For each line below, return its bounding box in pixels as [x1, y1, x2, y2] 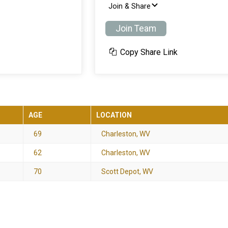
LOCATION [96, 110, 132, 119]
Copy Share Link [118, 47, 178, 57]
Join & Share [108, 2, 151, 11]
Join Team [116, 23, 156, 34]
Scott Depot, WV [101, 167, 153, 176]
